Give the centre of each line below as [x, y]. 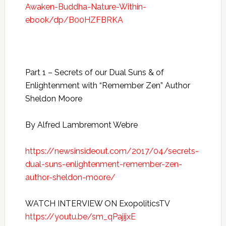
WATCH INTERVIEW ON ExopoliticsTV [97, 204]
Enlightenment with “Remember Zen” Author [107, 86]
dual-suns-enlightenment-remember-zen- [103, 164]
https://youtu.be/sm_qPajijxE [80, 217]
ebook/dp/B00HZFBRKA [74, 20]
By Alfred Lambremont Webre [81, 125]
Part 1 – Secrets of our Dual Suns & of [94, 72]
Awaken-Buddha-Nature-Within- [86, 7]
